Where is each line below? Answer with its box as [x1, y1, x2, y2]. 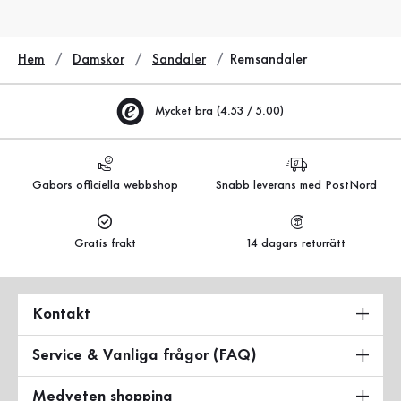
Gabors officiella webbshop [31, 180, 178, 191]
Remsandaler [230, 53, 307, 66]
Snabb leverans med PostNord [216, 180, 377, 191]
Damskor [73, 53, 124, 66]
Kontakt [32, 306, 90, 321]
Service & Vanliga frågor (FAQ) [32, 347, 257, 363]
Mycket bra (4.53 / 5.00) [155, 106, 284, 116]
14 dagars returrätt [247, 238, 346, 249]
